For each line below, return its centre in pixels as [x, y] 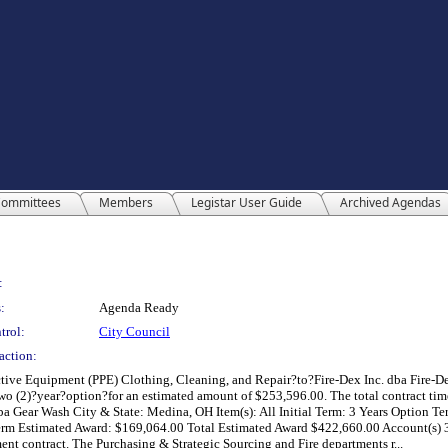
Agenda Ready [139, 307]
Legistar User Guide [246, 202]
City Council [134, 331]
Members [126, 202]
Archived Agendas [390, 202]
